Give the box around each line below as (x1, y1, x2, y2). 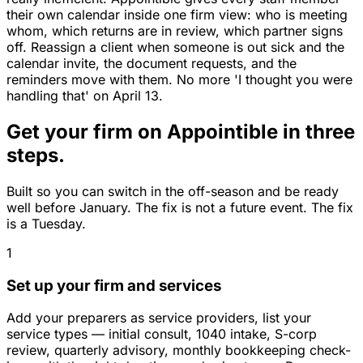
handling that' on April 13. (6, 88, 163, 104)
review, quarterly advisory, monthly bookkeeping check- (6, 342, 351, 359)
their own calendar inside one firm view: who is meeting (6, 6, 348, 23)
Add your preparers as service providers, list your (6, 310, 311, 327)
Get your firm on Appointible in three (6, 119, 355, 143)
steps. (6, 143, 65, 167)
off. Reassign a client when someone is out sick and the (6, 39, 344, 55)
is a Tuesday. (6, 215, 86, 232)
